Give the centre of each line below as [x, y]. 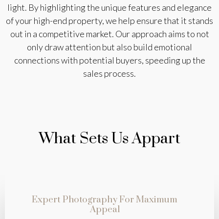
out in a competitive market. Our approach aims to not [109, 33]
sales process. [109, 73]
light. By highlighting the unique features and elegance [109, 7]
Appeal [105, 209]
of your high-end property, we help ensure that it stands [109, 20]
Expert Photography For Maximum [105, 199]
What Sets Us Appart [109, 138]
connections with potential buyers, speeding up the [109, 60]
